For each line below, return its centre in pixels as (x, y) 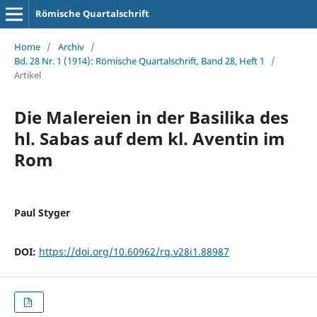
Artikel (27, 75)
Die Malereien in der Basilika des (151, 117)
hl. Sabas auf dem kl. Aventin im (149, 138)
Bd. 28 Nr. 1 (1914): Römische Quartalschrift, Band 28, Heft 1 (139, 60)
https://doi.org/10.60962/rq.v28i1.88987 (134, 251)
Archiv (71, 46)
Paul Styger (42, 212)
